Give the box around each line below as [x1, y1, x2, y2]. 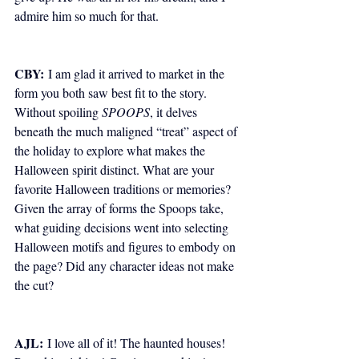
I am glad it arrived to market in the [44, 65, 228, 83]
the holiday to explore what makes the [14, 142, 208, 159]
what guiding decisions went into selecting [14, 219, 232, 236]
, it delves [150, 103, 200, 121]
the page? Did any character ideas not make [14, 257, 237, 275]
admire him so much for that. [14, 7, 163, 25]
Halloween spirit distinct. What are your [14, 161, 217, 179]
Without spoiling [14, 103, 102, 121]
